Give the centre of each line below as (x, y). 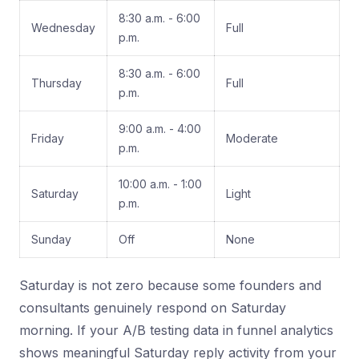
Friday (48, 138)
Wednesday (63, 28)
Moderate (252, 138)
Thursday (56, 83)
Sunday (51, 239)
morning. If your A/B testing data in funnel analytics (176, 330)
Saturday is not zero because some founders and (170, 285)
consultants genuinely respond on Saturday (153, 308)
